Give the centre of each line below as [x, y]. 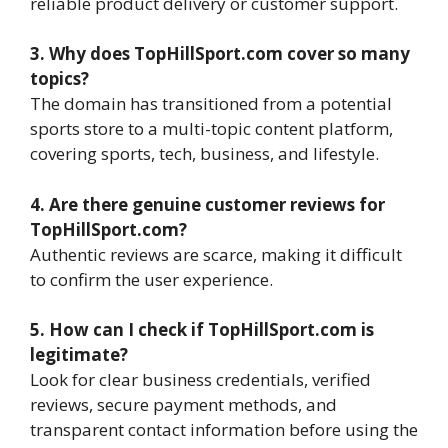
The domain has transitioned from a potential [211, 103]
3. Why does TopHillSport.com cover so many [220, 53]
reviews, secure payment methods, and [183, 404]
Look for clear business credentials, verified [200, 379]
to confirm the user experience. [151, 279]
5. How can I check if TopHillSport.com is [202, 329]
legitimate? [79, 354]
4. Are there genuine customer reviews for [207, 204]
